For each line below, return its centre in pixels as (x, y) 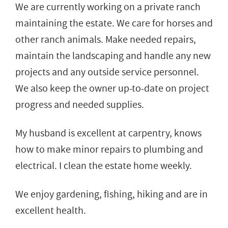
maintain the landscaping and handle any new (113, 56)
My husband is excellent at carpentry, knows (108, 133)
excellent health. (51, 210)
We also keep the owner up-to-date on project (112, 88)
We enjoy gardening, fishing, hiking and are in (111, 194)
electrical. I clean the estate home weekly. (104, 166)
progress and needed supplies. (80, 105)
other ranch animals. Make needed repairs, (106, 39)
